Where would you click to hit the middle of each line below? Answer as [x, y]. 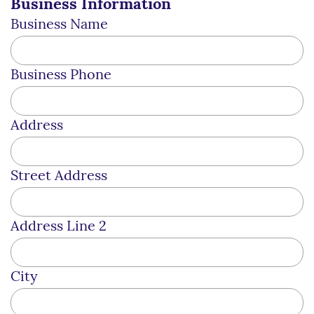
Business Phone [61, 75]
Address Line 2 [59, 227]
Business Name [59, 25]
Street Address [59, 176]
